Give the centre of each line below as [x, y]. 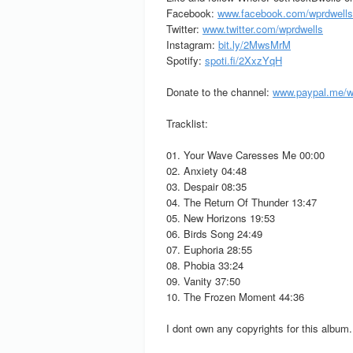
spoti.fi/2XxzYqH [243, 60]
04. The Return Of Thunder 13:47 [242, 202]
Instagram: [192, 45]
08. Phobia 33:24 [205, 265]
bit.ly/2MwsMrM [255, 45]
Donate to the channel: [219, 92]
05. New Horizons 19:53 [221, 218]
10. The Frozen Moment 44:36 [235, 297]
